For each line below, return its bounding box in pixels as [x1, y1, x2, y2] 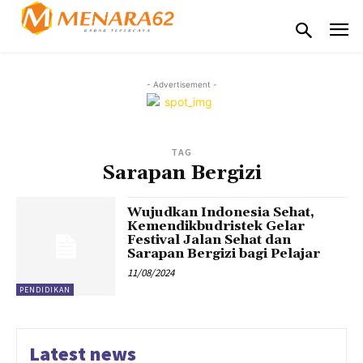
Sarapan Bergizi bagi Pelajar [127, 245, 321, 262]
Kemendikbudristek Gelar [127, 217, 305, 234]
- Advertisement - [146, 79, 217, 89]
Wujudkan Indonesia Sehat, [127, 203, 315, 220]
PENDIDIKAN [19, 284, 70, 295]
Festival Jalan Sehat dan [127, 231, 292, 248]
